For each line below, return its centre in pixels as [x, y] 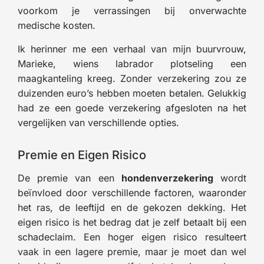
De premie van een [70, 178]
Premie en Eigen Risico [82, 155]
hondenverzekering [167, 178]
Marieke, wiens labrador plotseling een [132, 63]
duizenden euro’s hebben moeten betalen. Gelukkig [132, 93]
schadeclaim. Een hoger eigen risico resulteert [132, 237]
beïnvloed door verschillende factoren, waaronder [132, 192]
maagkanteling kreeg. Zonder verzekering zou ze [132, 78]
